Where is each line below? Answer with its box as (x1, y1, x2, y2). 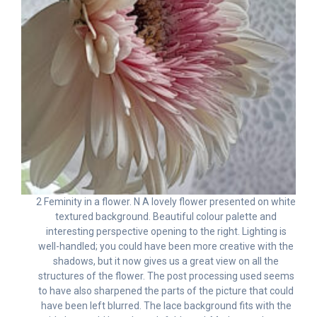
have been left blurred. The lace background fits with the (40, 300, 292, 312)
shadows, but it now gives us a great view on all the (53, 255, 279, 267)
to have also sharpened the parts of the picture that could (38, 285, 294, 297)
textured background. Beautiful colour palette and (55, 211, 277, 223)
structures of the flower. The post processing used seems (38, 270, 294, 282)
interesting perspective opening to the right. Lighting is (45, 226, 287, 238)
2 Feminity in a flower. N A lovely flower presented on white (36, 196, 296, 208)
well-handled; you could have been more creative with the (38, 241, 294, 253)
